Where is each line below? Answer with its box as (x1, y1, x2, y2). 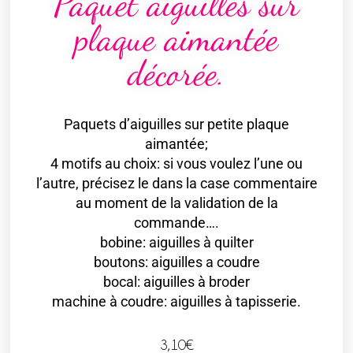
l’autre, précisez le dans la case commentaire (35, 175, 318, 192)
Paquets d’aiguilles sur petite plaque (64, 116, 289, 133)
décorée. (128, 52, 225, 95)
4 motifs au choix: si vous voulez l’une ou (50, 155, 303, 173)
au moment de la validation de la (75, 195, 278, 212)
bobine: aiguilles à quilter (99, 234, 254, 251)
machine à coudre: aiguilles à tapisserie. (52, 293, 301, 310)
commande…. (134, 214, 219, 232)
